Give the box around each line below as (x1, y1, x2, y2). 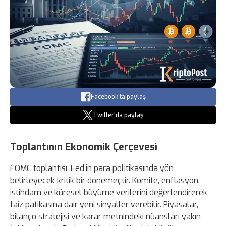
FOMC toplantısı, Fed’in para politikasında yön (10, 162, 174, 174)
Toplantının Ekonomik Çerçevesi (10, 140, 157, 153)
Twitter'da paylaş (93, 110, 143, 119)
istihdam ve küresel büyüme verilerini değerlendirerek (10, 187, 207, 198)
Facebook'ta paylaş (90, 92, 146, 101)
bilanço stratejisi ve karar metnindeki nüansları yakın (10, 211, 201, 222)
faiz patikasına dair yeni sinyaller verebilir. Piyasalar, (10, 199, 198, 210)
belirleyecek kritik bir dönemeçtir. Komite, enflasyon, (10, 175, 200, 186)
